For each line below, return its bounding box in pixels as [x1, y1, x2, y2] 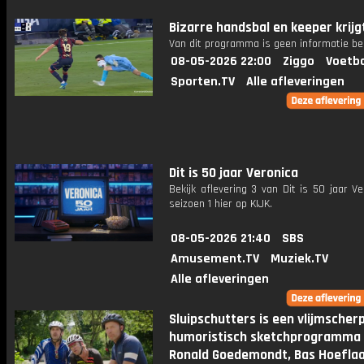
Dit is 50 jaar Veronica [169, 164, 298, 182]
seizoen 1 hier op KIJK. [169, 197, 272, 211]
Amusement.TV [171, 250, 259, 267]
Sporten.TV [171, 73, 235, 90]
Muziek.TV [271, 250, 328, 267]
